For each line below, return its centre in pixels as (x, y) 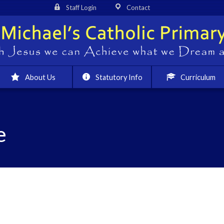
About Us (40, 77)
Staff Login (81, 7)
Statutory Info (119, 77)
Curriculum (198, 77)
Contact (138, 7)
